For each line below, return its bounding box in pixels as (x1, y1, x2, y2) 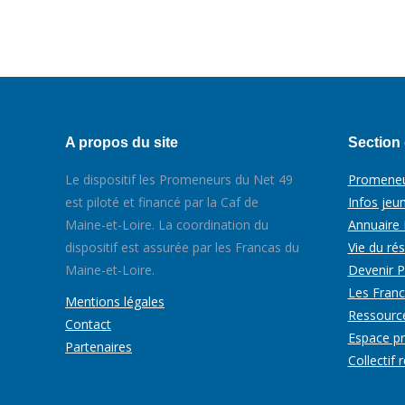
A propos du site (65, 135, 178, 150)
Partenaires (65, 338, 132, 355)
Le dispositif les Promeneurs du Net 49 (65, 171, 293, 188)
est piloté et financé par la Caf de (65, 193, 259, 211)
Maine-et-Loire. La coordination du (65, 216, 268, 233)
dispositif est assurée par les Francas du (65, 239, 299, 256)
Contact (65, 316, 111, 333)
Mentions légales (65, 293, 165, 310)
